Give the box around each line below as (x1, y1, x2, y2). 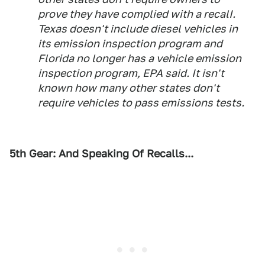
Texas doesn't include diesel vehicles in (38, 22, 238, 35)
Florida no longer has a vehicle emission (38, 52, 241, 64)
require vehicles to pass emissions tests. (38, 96, 244, 109)
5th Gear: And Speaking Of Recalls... (9, 147, 193, 160)
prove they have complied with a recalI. (38, 8, 235, 20)
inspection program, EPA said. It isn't (38, 67, 224, 79)
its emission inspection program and (38, 37, 222, 50)
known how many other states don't (38, 82, 219, 94)
